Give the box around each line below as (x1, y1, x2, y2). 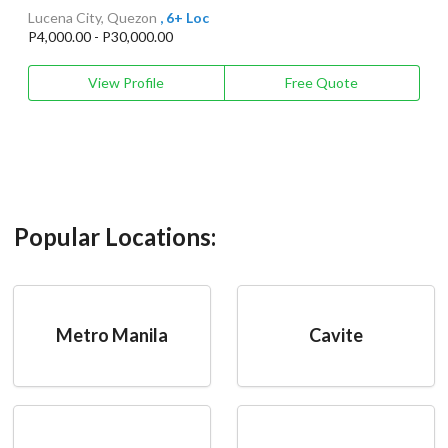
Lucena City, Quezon (28, 9, 157, 27)
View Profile (88, 74, 165, 92)
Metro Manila (56, 323, 168, 346)
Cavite (309, 323, 363, 346)
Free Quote (285, 74, 359, 92)
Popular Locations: (14, 222, 216, 251)
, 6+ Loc (160, 9, 209, 27)
